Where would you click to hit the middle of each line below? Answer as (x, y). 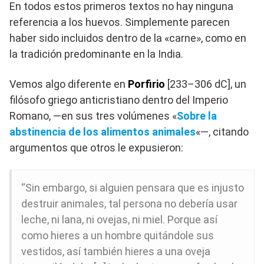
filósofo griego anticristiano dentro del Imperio (119, 100)
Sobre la (197, 115)
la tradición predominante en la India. (96, 54)
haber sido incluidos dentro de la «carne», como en (128, 38)
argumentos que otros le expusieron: (96, 147)
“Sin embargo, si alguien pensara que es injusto (133, 187)
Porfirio (148, 84)
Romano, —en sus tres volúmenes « (93, 115)
